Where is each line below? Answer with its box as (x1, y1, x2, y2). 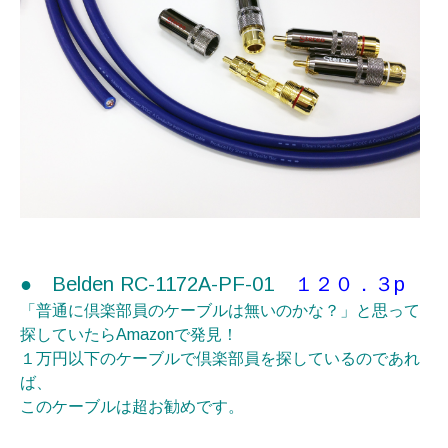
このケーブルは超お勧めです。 (20, 398, 244, 415)
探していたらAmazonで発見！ (20, 326, 254, 343)
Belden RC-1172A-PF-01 (52, 273, 294, 295)
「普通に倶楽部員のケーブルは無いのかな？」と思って (20, 302, 420, 319)
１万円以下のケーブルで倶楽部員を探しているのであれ (20, 350, 420, 367)
